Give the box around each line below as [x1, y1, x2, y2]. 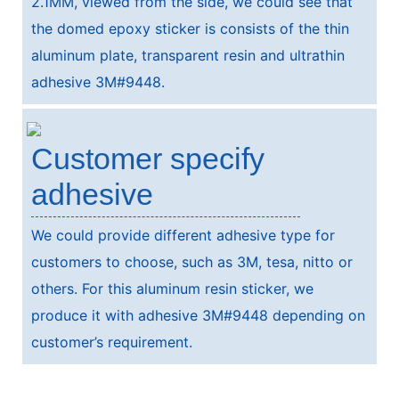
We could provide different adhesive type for [31, 225, 335, 244]
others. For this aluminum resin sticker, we [31, 279, 313, 297]
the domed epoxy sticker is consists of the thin [31, 19, 349, 37]
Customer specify [31, 141, 265, 175]
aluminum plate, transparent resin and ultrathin [31, 45, 345, 64]
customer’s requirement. [31, 332, 192, 351]
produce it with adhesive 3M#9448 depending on [31, 305, 365, 324]
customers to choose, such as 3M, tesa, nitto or [31, 252, 353, 271]
